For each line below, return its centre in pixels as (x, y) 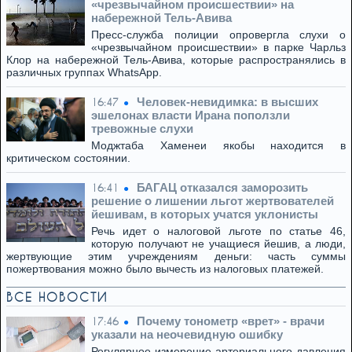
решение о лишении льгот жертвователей (213, 201)
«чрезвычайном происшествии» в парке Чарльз (218, 47)
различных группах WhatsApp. (84, 72)
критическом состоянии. (68, 158)
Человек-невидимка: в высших (227, 102)
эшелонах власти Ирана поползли (191, 115)
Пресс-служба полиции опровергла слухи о (218, 35)
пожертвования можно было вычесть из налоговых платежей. (165, 269)
